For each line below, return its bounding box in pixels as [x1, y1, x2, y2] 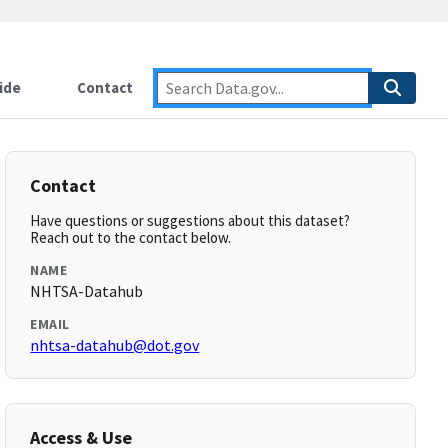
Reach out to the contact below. [30, 228, 232, 247]
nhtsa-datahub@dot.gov [30, 335, 200, 355]
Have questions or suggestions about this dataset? [30, 211, 351, 230]
